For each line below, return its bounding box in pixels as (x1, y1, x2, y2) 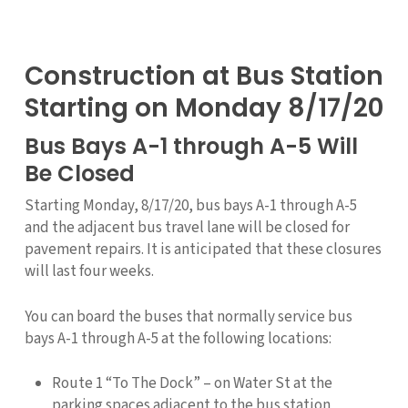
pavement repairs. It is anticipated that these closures (24, 239, 382, 261)
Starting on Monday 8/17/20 (24, 90, 383, 127)
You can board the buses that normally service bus (24, 305, 352, 328)
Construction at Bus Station (24, 58, 383, 95)
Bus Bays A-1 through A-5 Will (24, 131, 358, 162)
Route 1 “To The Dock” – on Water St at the (51, 372, 332, 395)
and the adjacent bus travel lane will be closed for (24, 217, 350, 240)
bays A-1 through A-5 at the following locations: (24, 327, 331, 350)
